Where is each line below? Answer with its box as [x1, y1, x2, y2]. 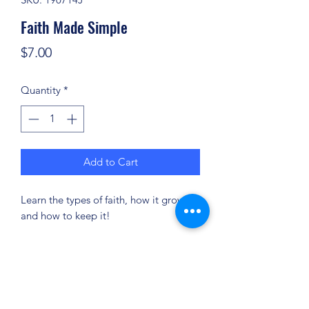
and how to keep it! [21, 208, 110, 222]
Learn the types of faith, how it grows [21, 192, 189, 206]
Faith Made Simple [21, 16, 128, 38]
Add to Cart [83, 154, 138, 168]
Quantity [21, 83, 61, 97]
